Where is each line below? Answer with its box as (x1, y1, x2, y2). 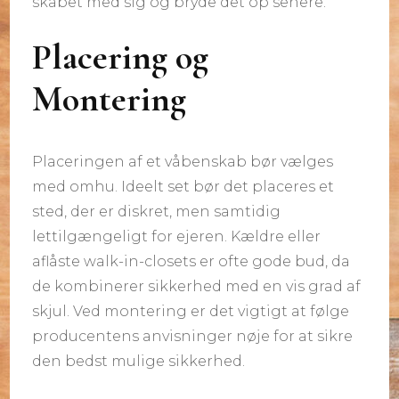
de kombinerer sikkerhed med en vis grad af (32, 278, 362, 296)
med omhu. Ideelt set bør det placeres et (32, 178, 335, 196)
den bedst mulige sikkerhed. (32, 353, 246, 370)
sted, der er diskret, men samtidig (32, 203, 281, 221)
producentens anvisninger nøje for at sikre (32, 328, 354, 346)
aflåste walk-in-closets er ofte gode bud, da (32, 253, 351, 271)
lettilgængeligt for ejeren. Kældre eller (32, 228, 322, 246)
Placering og (32, 36, 209, 79)
